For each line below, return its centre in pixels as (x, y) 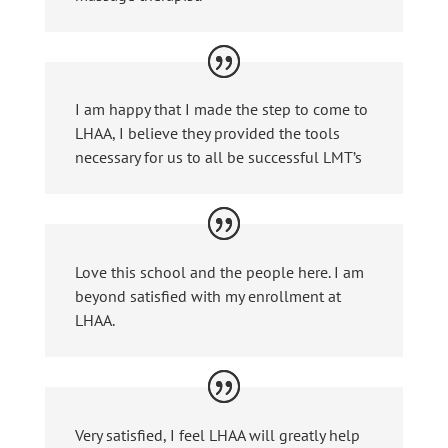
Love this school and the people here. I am (219, 272)
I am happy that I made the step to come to (221, 109)
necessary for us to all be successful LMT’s (218, 157)
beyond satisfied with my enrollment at (207, 296)
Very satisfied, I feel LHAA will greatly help (217, 434)
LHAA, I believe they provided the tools (207, 133)
